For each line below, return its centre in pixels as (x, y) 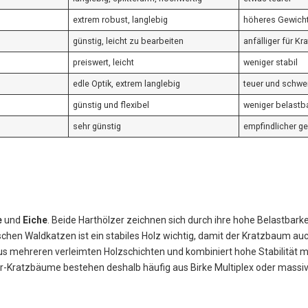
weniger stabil (271, 63)
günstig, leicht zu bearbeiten (129, 41)
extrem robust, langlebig (121, 20)
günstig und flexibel (111, 105)
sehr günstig (97, 126)
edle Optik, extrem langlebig (127, 84)
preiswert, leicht (104, 63)
